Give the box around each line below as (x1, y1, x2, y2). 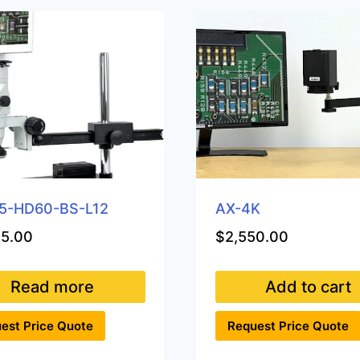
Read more (10, 276, 94, 297)
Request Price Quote (227, 318, 349, 334)
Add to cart (264, 276, 351, 297)
